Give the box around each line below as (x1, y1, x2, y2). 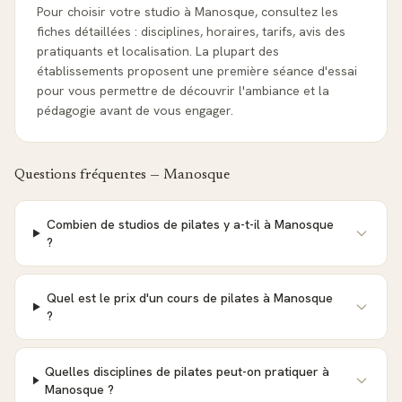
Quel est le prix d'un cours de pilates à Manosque (46, 290, 333, 306)
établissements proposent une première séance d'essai (37, 63, 357, 79)
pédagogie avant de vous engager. (37, 102, 233, 118)
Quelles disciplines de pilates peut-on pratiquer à (45, 363, 330, 380)
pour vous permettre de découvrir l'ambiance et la (37, 83, 329, 99)
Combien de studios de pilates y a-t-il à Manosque (46, 216, 334, 232)
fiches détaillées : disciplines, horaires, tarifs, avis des (37, 23, 345, 39)
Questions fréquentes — (14, 168, 163, 182)
